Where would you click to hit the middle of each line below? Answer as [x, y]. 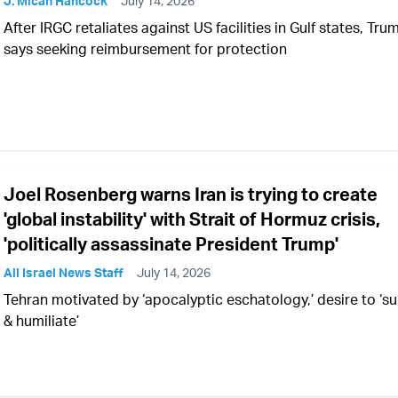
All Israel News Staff [64, 272]
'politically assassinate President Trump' [171, 243]
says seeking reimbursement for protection [145, 49]
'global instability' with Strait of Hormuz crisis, [192, 219]
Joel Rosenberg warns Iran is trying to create [191, 194]
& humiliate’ [41, 320]
